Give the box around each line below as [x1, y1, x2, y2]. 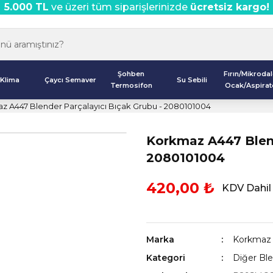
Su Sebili [176, 75, 207, 84]
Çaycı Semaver [44, 75, 97, 84]
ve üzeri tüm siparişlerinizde [48, 1, 190, 13]
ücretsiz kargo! [190, 1, 269, 13]
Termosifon [110, 81, 152, 90]
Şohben [118, 69, 145, 78]
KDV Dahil [222, 182, 271, 194]
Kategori [146, 252, 185, 263]
